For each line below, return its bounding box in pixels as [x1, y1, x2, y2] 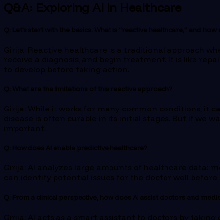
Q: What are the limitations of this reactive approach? [4, 84, 172, 93]
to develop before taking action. [4, 64, 129, 74]
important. [4, 123, 46, 134]
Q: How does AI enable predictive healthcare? [4, 144, 147, 152]
